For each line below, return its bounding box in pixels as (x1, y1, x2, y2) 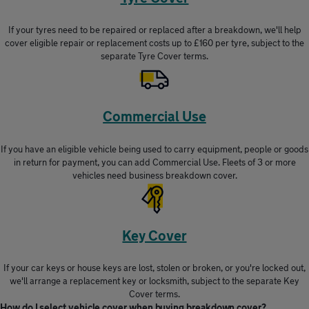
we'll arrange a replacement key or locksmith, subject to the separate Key (10, 275, 299, 287)
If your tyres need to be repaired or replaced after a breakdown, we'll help (8, 24, 301, 36)
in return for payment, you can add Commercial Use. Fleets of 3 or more (13, 156, 296, 168)
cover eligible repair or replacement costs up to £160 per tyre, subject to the (5, 37, 304, 49)
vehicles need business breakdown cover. (72, 169, 237, 181)
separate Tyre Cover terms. (101, 50, 208, 62)
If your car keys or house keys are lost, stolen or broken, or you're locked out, (3, 262, 306, 274)
